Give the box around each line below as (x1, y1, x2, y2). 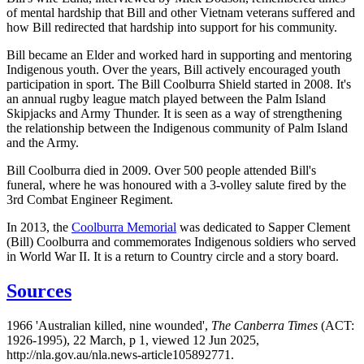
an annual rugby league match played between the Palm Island (6, 91, 326, 106)
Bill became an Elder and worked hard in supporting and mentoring (6, 47, 352, 62)
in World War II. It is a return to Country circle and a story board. (6, 249, 339, 263)
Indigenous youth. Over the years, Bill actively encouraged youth (6, 62, 340, 76)
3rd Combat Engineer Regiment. (6, 192, 173, 206)
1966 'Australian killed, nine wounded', (6, 318, 211, 332)
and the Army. (6, 135, 79, 149)
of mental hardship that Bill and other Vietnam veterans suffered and (6, 5, 355, 19)
